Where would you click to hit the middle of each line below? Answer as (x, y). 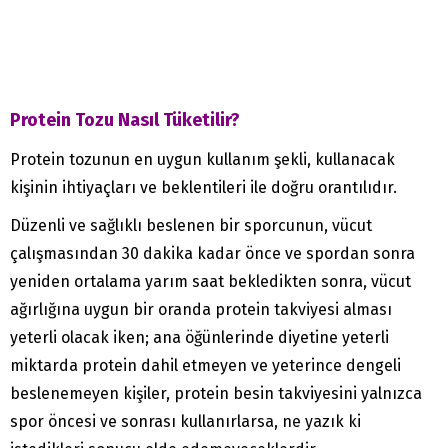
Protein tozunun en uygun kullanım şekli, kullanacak (202, 160)
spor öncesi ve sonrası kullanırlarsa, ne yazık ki (185, 422)
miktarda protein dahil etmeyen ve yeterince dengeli (205, 366)
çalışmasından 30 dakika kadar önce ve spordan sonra (212, 254)
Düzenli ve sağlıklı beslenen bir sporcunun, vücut (191, 226)
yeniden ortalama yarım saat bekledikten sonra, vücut (210, 282)
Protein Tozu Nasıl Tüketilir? (125, 120)
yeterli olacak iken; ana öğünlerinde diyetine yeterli (199, 338)
